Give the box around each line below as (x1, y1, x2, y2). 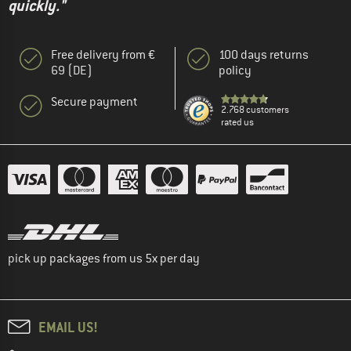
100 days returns (219, 47, 309, 63)
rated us (221, 116, 254, 129)
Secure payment (51, 94, 138, 110)
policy (219, 63, 251, 79)
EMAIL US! (38, 318, 98, 337)
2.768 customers (221, 103, 289, 117)
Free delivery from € (51, 47, 155, 63)
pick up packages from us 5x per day (8, 251, 200, 267)
